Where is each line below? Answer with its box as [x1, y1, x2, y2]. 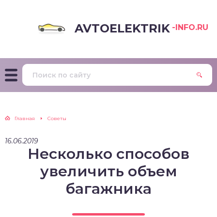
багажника [65, 180, 152, 198]
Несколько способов [28, 145, 189, 163]
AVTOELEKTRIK [75, 21, 170, 35]
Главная [15, 115, 35, 122]
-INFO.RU [172, 22, 208, 32]
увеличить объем [40, 162, 177, 180]
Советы [47, 115, 66, 122]
